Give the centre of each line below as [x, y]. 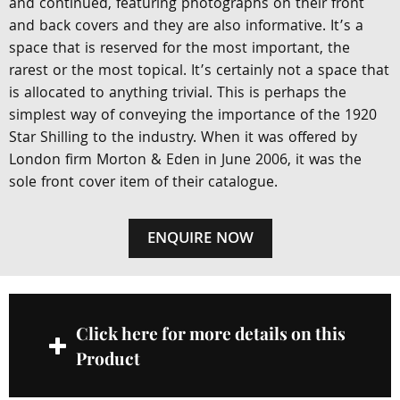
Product [108, 358]
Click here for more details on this [211, 333]
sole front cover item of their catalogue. [143, 183]
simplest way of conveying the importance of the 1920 [193, 117]
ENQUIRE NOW [200, 240]
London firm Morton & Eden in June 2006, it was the [185, 161]
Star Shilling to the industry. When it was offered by [183, 139]
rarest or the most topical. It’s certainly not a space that [199, 72]
